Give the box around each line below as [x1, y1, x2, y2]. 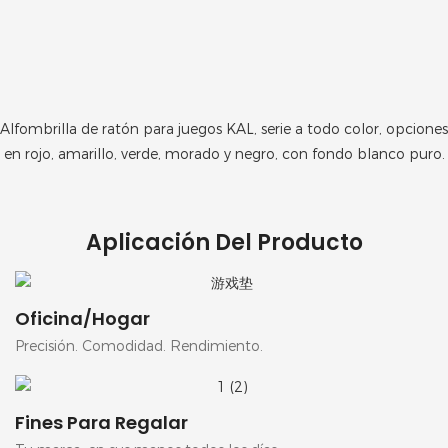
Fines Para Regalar [15, 409, 188, 435]
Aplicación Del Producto [85, 227, 363, 259]
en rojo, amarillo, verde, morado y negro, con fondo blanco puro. [3, 145, 445, 164]
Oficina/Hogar [15, 306, 150, 332]
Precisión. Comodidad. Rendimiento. [15, 337, 263, 356]
